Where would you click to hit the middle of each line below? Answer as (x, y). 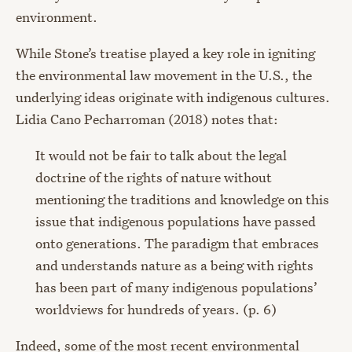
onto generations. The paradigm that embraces (177, 243)
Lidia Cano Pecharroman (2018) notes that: (147, 119)
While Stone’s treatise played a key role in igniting (165, 53)
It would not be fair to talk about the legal (161, 155)
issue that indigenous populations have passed (176, 221)
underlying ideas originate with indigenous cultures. (173, 97)
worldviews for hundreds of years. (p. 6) (156, 309)
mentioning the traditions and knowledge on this (182, 199)
